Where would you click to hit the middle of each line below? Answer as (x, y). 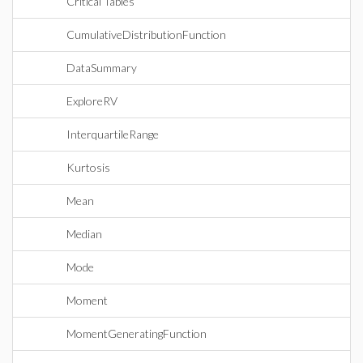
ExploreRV (92, 101)
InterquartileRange (113, 134)
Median (84, 234)
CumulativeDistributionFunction (146, 34)
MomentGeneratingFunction (137, 333)
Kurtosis (88, 167)
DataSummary (102, 68)
